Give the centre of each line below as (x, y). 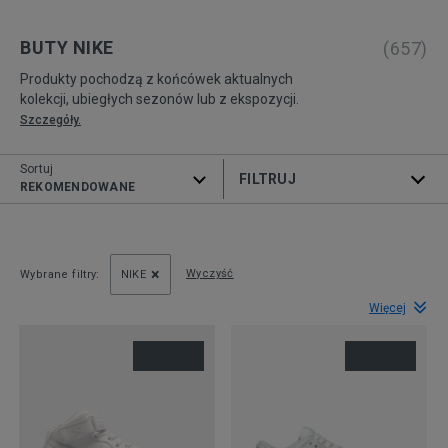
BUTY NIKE (67, 48)
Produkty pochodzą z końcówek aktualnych (156, 79)
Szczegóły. (50, 120)
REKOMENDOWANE (78, 187)
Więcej (387, 308)
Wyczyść (209, 274)
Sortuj (37, 169)
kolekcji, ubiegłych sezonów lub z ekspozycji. (159, 99)
